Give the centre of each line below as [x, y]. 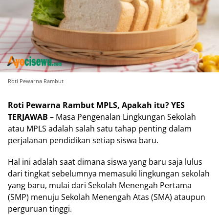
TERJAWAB [28, 117]
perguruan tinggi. [40, 208]
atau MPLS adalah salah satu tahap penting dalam [100, 128]
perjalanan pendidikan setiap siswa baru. [83, 140]
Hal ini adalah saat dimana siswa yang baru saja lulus [105, 162]
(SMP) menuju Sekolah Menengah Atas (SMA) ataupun [107, 197]
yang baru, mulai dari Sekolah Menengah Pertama [100, 185]
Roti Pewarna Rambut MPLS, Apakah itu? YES [96, 105]
